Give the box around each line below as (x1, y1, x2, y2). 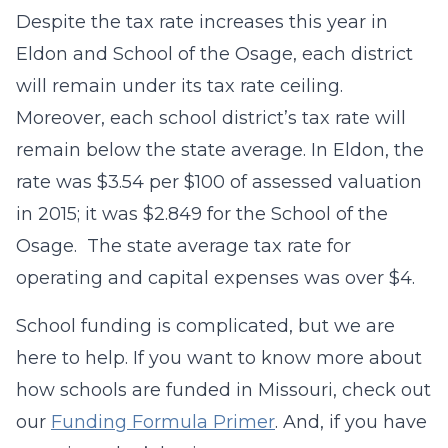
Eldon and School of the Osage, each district (16, 43, 413, 65)
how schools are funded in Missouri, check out (16, 379, 431, 401)
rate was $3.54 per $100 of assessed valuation (16, 171, 422, 193)
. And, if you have (275, 411, 427, 433)
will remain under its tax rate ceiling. (16, 75, 348, 97)
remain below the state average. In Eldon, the (16, 139, 424, 161)
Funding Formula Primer (51, 411, 275, 433)
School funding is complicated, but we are (16, 315, 395, 337)
